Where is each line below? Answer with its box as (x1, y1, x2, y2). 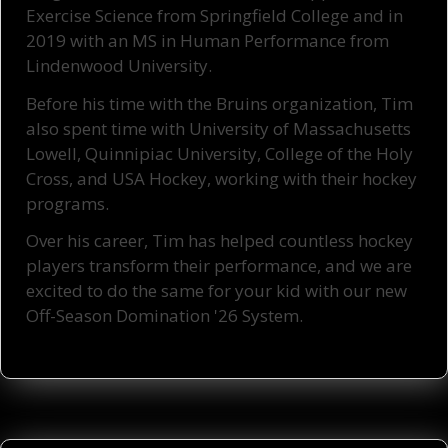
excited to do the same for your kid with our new (26, 279, 407, 303)
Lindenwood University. (26, 53, 216, 77)
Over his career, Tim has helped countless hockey (26, 229, 413, 253)
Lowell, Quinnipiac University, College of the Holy (26, 141, 413, 165)
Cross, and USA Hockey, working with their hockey (26, 166, 417, 190)
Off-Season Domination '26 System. (26, 304, 303, 328)
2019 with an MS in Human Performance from (26, 28, 389, 52)
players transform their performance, (26, 254, 325, 278)
